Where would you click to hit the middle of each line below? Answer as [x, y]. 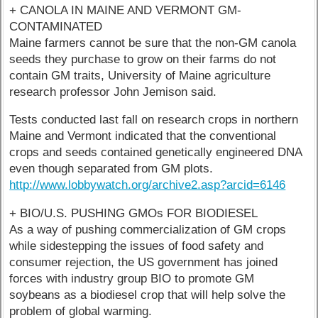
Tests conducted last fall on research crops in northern [154, 120]
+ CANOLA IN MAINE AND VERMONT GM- [126, 10]
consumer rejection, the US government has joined [144, 263]
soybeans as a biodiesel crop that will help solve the [148, 295]
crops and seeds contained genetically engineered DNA [156, 153]
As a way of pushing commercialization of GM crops [148, 230]
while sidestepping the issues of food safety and [137, 246]
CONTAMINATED [56, 26]
